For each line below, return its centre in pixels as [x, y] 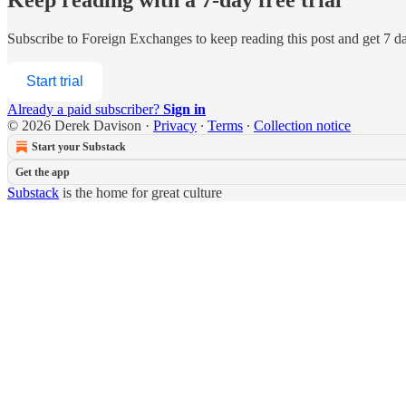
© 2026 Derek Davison [74, 125]
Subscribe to [44, 38]
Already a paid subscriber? [85, 109]
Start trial [55, 81]
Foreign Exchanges [137, 38]
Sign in [184, 109]
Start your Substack [79, 146]
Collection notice [302, 125]
